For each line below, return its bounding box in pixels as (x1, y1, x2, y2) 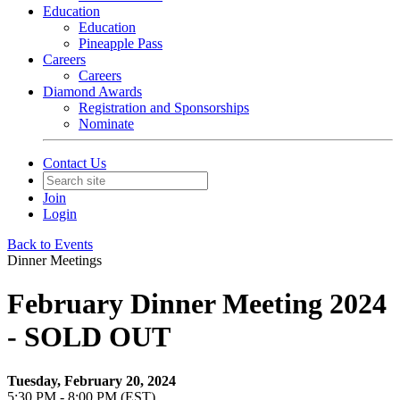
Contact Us (43, 155, 106, 171)
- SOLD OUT (7, 321, 171, 354)
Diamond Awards (43, 84, 142, 99)
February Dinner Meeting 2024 (7, 287, 387, 321)
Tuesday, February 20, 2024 (7, 372, 176, 388)
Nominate (79, 116, 134, 131)
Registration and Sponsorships (79, 100, 249, 115)
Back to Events (7, 237, 93, 252)
